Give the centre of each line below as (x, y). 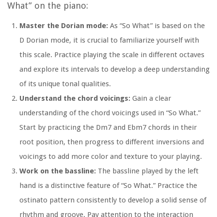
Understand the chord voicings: (75, 99)
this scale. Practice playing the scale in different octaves (112, 55)
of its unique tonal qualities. (65, 84)
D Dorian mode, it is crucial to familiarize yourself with (109, 40)
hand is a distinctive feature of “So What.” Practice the (108, 186)
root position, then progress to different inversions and (112, 142)
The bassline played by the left (147, 171)
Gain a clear (151, 99)
